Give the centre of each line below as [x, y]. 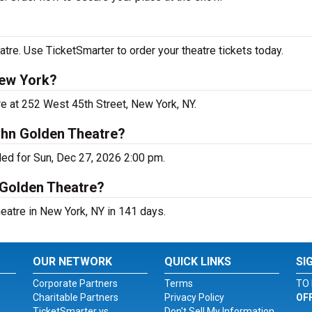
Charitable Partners [76, 297]
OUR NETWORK [73, 262]
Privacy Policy [194, 297]
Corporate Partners [76, 283]
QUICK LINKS [197, 262]
